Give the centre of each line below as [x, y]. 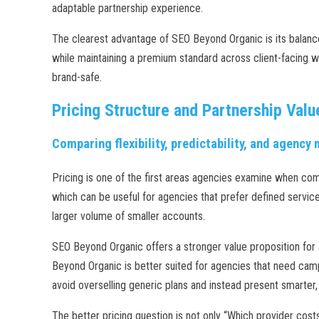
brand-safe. [77, 78]
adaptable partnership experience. [127, 9]
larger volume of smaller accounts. [129, 216]
